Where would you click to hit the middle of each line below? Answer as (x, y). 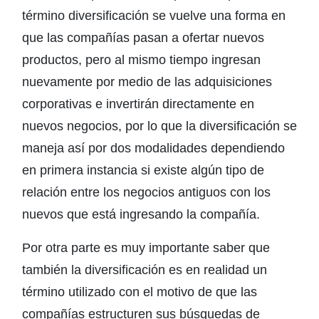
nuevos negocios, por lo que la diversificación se (159, 126)
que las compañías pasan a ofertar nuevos (143, 38)
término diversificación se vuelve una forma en (154, 16)
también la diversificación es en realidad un (145, 270)
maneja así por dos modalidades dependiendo (153, 148)
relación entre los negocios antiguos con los (146, 192)
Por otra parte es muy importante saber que (146, 248)
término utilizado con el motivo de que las (140, 292)
